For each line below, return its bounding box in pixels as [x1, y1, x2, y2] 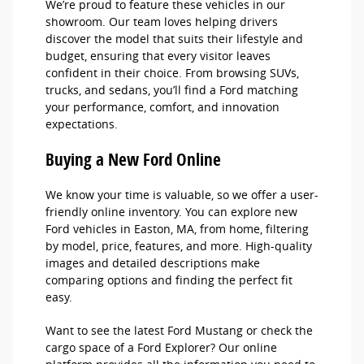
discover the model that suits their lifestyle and [45, 31, 303, 47]
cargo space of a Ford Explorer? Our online [45, 340, 277, 356]
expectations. [45, 116, 124, 132]
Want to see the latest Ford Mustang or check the [45, 323, 313, 339]
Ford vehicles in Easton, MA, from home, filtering [45, 221, 309, 237]
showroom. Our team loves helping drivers [45, 14, 278, 30]
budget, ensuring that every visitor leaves [45, 48, 271, 64]
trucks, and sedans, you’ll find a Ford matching [45, 82, 298, 98]
